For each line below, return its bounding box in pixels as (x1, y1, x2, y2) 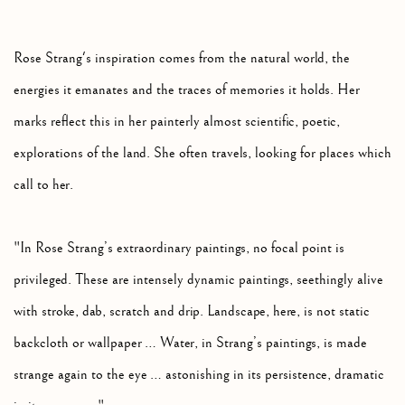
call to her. (14, 175, 77, 193)
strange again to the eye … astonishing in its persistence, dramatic (14, 365, 384, 383)
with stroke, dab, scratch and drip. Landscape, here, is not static (14, 302, 370, 320)
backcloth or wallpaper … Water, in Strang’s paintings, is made (14, 334, 367, 352)
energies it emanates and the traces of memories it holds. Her (14, 80, 360, 99)
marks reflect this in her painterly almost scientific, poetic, (14, 112, 340, 130)
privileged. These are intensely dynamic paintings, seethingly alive (14, 270, 383, 288)
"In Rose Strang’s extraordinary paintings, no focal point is (14, 239, 344, 257)
